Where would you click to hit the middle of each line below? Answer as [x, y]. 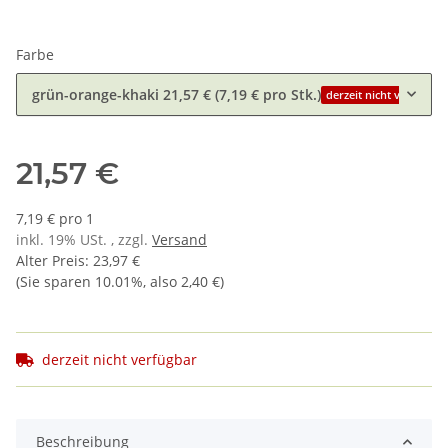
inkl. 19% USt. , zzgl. [84, 240]
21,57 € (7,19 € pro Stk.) [242, 95]
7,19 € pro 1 [55, 219]
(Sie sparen [55, 282]
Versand [179, 240]
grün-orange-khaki [95, 95]
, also [162, 282]
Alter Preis [50, 261]
